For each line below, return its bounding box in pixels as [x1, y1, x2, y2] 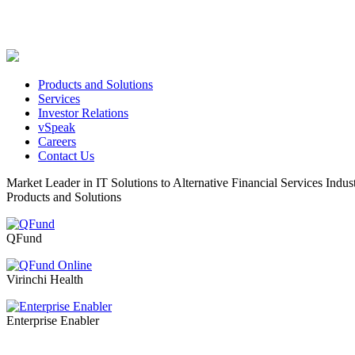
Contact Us [38, 149, 94, 162]
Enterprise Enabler [6, 314, 99, 327]
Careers [38, 135, 76, 148]
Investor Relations [38, 106, 128, 120]
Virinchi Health [6, 273, 83, 286]
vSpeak [38, 120, 75, 134]
